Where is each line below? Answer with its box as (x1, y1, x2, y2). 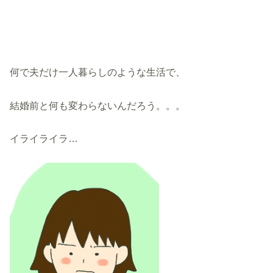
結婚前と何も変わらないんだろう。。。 (10, 99, 186, 111)
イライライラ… (10, 133, 79, 144)
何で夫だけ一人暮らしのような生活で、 (10, 66, 186, 78)
